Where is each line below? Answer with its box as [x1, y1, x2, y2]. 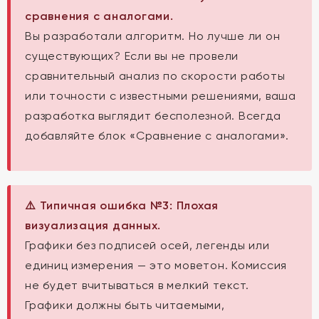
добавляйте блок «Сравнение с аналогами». [25, 129, 289, 142]
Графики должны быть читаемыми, [25, 298, 225, 312]
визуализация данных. [25, 219, 161, 232]
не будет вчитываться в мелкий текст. [25, 278, 249, 292]
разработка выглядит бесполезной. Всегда [25, 109, 281, 122]
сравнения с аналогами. [25, 9, 174, 23]
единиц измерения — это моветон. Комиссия [25, 258, 287, 272]
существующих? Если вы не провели [25, 49, 239, 63]
